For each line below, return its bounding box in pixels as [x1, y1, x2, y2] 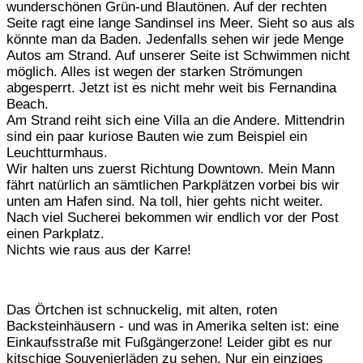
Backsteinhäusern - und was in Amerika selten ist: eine [6, 318, 339, 334]
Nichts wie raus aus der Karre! [6, 241, 191, 258]
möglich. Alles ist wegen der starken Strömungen [6, 63, 302, 79]
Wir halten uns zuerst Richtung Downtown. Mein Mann [6, 160, 335, 177]
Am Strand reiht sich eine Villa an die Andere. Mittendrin [6, 112, 344, 128]
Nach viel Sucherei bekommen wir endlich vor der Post [6, 209, 339, 225]
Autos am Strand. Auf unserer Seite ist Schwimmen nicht [6, 47, 350, 63]
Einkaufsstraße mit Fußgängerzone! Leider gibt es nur [6, 334, 332, 350]
